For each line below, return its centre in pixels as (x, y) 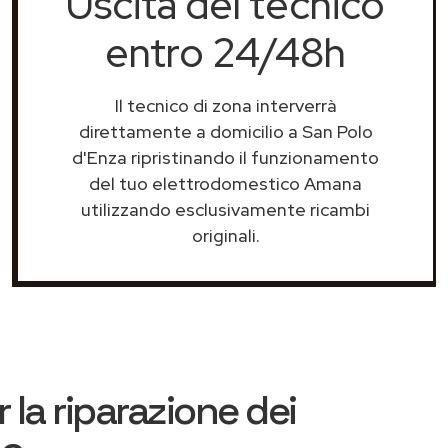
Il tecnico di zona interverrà (225, 105)
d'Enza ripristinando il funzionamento (225, 157)
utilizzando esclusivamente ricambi (225, 209)
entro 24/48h (225, 52)
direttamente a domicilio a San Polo (225, 131)
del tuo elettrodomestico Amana (225, 183)
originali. (225, 235)
